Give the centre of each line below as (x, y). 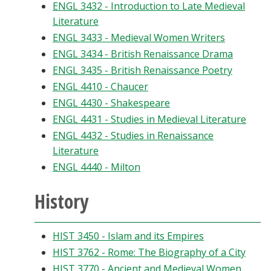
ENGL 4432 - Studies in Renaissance (133, 135)
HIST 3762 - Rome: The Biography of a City (149, 252)
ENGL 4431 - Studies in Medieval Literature (149, 119)
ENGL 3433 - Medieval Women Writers (139, 38)
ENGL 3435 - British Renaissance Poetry (142, 70)
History (61, 201)
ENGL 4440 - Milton (96, 167)
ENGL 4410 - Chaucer (100, 87)
